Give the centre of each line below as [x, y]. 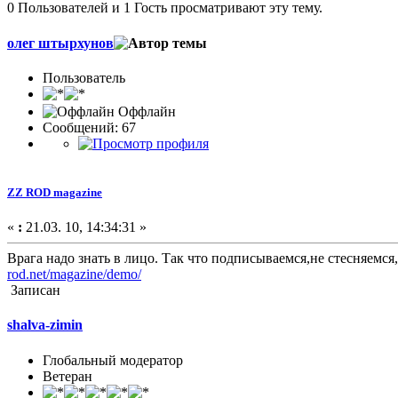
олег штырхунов [60, 43]
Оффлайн [145, 111]
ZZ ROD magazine [55, 193]
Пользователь [84, 77]
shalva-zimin [45, 325]
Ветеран [68, 376]
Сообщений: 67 [89, 127]
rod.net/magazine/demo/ [74, 275]
